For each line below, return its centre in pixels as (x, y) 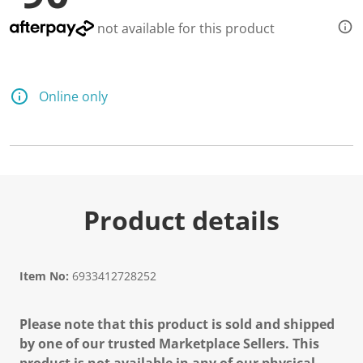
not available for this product (184, 28)
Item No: (44, 276)
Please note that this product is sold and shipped (177, 324)
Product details (181, 220)
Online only (73, 96)
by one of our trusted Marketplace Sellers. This (169, 344)
